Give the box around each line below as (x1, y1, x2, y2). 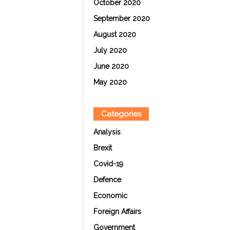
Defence (93, 176, 121, 184)
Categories (101, 109, 141, 119)
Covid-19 (93, 160, 123, 168)
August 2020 (93, 30, 136, 39)
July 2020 (93, 46, 127, 54)
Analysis (93, 128, 121, 136)
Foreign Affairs (93, 207, 141, 216)
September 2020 (93, 14, 150, 23)
